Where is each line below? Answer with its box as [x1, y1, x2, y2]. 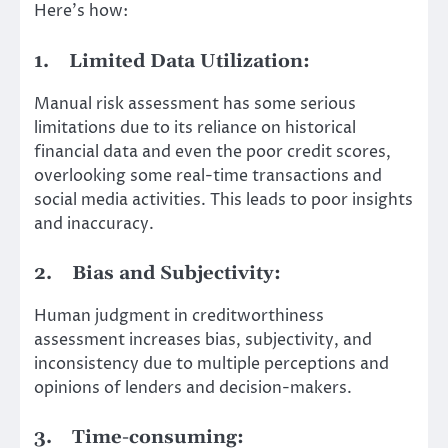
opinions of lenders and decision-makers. [34, 376, 352, 399]
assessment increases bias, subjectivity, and [34, 328, 372, 351]
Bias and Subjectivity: [72, 261, 281, 285]
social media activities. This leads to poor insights [34, 188, 413, 211]
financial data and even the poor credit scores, [34, 140, 391, 163]
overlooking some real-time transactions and [34, 164, 382, 187]
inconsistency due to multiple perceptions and [34, 352, 389, 375]
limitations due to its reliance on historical [34, 116, 356, 139]
